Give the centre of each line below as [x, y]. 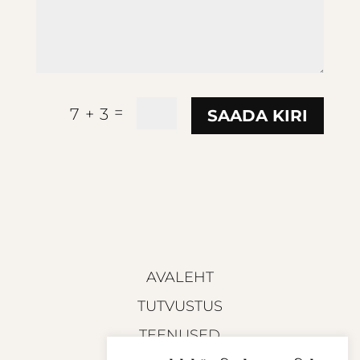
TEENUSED [180, 335]
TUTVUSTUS [180, 306]
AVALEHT [180, 277]
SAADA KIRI [258, 115]
